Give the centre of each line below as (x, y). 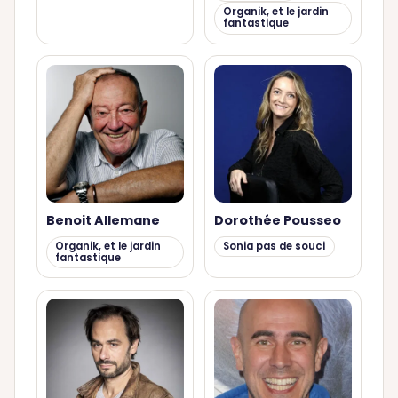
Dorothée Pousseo (277, 220)
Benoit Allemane (103, 220)
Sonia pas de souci (275, 246)
